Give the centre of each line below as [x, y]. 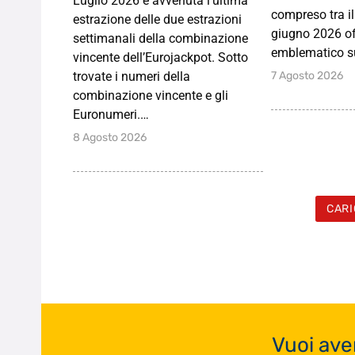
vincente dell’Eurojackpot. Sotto [160, 58]
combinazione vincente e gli [151, 96]
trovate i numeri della [132, 77]
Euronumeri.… [111, 115]
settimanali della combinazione [160, 39]
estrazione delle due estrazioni [157, 20]
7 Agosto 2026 [307, 75]
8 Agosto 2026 [110, 138]
